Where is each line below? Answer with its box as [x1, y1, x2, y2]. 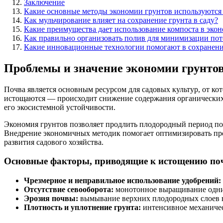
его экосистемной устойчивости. [4, 103, 115, 111]
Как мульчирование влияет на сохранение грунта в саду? [24, 15, 218, 24]
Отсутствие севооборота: [24, 185, 113, 194]
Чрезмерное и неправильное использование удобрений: [24, 176, 221, 185]
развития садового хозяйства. [4, 137, 104, 146]
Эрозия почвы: [24, 194, 78, 203]
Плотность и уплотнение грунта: [24, 203, 141, 212]
